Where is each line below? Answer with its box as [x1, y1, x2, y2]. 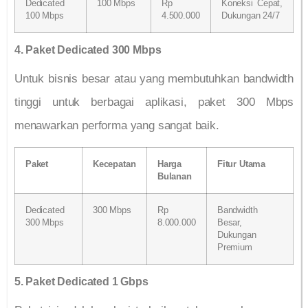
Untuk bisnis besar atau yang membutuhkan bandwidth [14, 71, 294, 85]
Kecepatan [93, 159, 136, 170]
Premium [217, 243, 252, 253]
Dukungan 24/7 [221, 10, 280, 21]
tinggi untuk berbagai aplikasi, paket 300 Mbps [14, 95, 294, 109]
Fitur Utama [217, 159, 266, 170]
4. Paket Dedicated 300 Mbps [14, 43, 162, 56]
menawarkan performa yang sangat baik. [14, 118, 219, 132]
